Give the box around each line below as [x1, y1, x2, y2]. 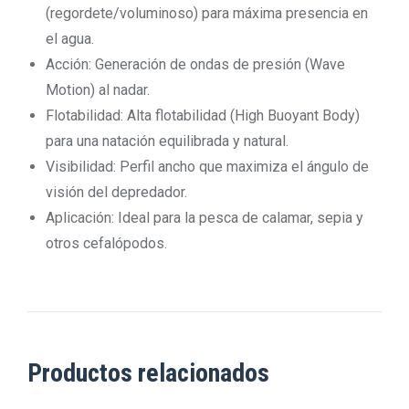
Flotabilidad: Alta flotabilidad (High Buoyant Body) [46, 107, 360, 124]
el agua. [46, 30, 94, 47]
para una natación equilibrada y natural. [46, 132, 288, 150]
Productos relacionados [27, 358, 269, 388]
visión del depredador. [46, 184, 187, 201]
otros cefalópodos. [46, 235, 167, 252]
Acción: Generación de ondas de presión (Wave [46, 56, 345, 73]
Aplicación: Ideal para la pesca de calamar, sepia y [46, 209, 363, 226]
